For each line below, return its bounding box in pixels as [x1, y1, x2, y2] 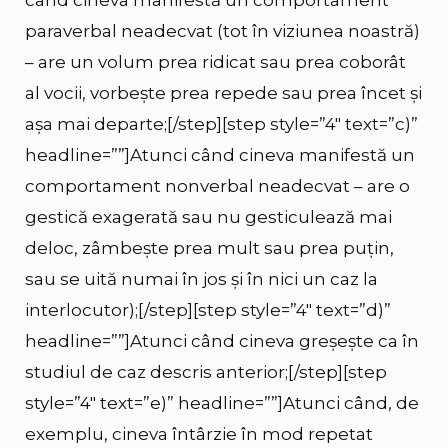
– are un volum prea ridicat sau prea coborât [25, 52, 406, 73]
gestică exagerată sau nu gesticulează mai [25, 207, 392, 228]
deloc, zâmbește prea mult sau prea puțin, [25, 238, 394, 259]
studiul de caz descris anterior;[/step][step [25, 362, 387, 383]
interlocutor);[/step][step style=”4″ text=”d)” [25, 300, 391, 321]
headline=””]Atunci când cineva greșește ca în [25, 331, 419, 352]
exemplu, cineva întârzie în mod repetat [25, 424, 373, 445]
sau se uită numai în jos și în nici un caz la [25, 269, 378, 290]
